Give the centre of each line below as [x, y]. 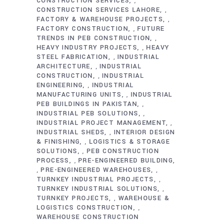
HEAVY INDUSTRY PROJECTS [87, 48]
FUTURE [151, 29]
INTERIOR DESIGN [144, 132]
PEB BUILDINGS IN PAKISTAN [87, 104]
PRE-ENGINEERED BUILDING [126, 161]
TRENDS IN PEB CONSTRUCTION [94, 38]
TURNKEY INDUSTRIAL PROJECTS [95, 179]
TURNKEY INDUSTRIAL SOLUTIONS [97, 189]
